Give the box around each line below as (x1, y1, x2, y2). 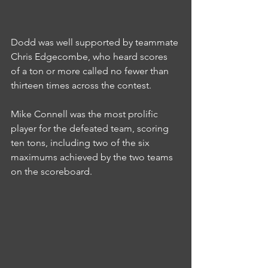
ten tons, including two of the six (11, 136, 152, 148)
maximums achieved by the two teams (11, 151, 175, 163)
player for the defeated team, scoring (11, 122, 171, 134)
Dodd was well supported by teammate (11, 36, 181, 48)
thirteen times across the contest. (11, 79, 151, 91)
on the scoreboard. (11, 165, 92, 177)
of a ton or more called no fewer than (11, 65, 171, 77)
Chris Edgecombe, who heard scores (11, 50, 170, 62)
